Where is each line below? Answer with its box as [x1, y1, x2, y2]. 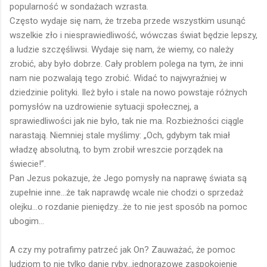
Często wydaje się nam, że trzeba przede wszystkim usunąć [10, 15, 246, 26]
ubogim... [10, 215, 44, 226]
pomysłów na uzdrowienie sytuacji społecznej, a [10, 101, 198, 112]
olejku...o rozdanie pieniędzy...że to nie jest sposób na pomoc [10, 201, 247, 212]
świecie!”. [10, 158, 46, 169]
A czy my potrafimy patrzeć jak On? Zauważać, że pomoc [10, 244, 235, 255]
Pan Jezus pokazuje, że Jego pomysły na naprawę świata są [10, 172, 247, 184]
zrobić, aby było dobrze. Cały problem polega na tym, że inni [10, 58, 243, 69]
